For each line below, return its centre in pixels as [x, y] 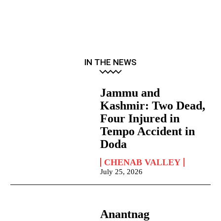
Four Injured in [140, 119]
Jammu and [130, 93]
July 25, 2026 [122, 172]
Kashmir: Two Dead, [153, 106]
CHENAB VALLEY [143, 163]
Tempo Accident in [148, 131]
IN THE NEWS [110, 62]
